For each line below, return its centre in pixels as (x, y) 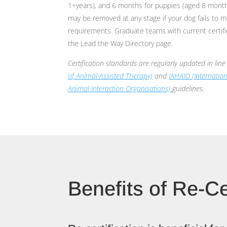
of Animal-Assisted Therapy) (110, 75)
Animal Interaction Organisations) (119, 88)
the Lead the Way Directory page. (121, 43)
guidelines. (188, 88)
